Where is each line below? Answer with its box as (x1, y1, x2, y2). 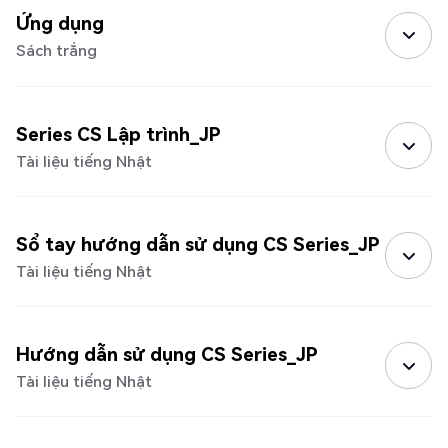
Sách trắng (15, 41, 97, 61)
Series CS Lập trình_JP (15, 122, 221, 146)
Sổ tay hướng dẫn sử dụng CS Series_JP (15, 232, 380, 256)
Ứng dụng (15, 12, 104, 36)
